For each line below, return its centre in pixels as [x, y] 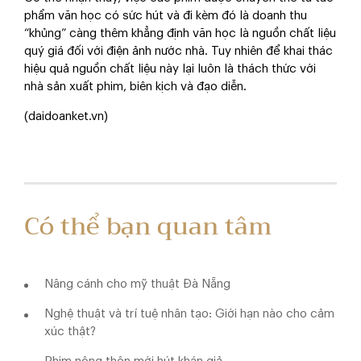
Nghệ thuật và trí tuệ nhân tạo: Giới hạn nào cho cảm [189, 313]
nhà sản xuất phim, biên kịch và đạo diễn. [151, 87]
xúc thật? [70, 331]
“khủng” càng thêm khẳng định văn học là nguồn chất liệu [180, 34]
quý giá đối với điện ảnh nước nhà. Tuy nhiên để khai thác [178, 52]
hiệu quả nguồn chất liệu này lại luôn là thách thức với [170, 69]
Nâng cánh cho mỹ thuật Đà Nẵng [137, 284]
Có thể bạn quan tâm [148, 227]
